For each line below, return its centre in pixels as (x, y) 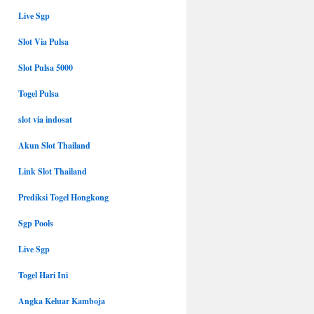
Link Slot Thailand (53, 171)
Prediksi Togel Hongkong (63, 197)
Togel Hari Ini (43, 275)
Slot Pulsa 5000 (46, 68)
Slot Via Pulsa (43, 42)
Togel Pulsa (39, 94)
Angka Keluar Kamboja (62, 301)
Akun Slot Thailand (54, 145)
